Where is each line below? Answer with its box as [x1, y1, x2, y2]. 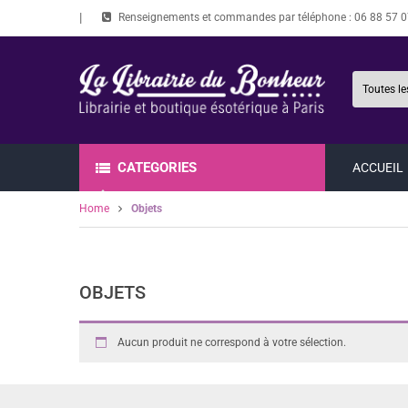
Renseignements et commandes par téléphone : [118, 11, 354, 24]
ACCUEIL [352, 159, 403, 175]
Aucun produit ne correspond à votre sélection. [117, 335, 346, 349]
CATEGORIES [117, 158, 197, 176]
